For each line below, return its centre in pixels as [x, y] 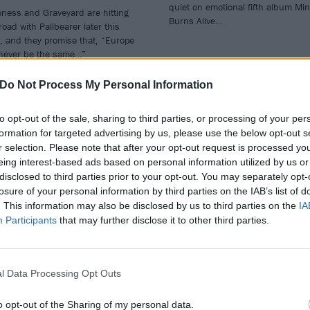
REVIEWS [192, 225]
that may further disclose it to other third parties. [163, 220]
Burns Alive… [195, 20]
